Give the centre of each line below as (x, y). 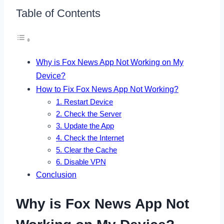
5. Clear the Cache (86, 150)
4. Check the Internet (90, 138)
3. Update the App (85, 126)
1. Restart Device (84, 102)
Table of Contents (58, 13)
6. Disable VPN (81, 162)
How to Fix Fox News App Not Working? (107, 89)
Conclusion (56, 175)
